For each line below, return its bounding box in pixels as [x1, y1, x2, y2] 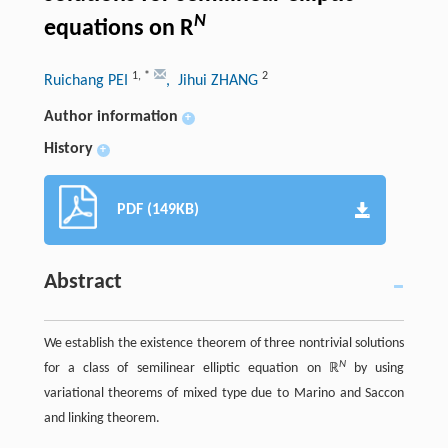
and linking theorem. [43, 410, 160, 426]
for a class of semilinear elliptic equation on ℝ [43, 360, 339, 376]
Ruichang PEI [43, 72, 132, 89]
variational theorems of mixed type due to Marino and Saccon [43, 385, 405, 401]
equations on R [43, 16, 194, 41]
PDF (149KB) [116, 201, 199, 218]
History [43, 140, 93, 157]
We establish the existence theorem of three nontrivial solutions [43, 335, 405, 351]
